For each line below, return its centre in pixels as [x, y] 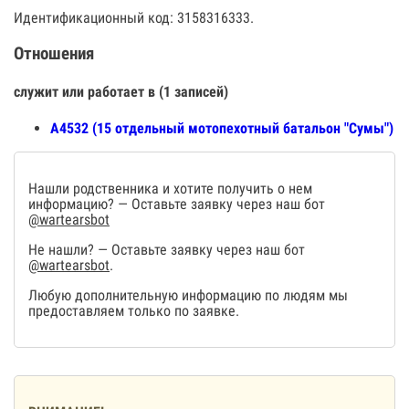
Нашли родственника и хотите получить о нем [170, 189]
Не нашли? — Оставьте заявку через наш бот [167, 250]
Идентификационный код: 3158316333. [134, 18]
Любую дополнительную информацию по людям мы [188, 296]
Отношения [54, 53]
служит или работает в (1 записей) [121, 91]
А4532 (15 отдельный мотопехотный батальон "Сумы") [222, 129]
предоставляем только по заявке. [134, 311]
